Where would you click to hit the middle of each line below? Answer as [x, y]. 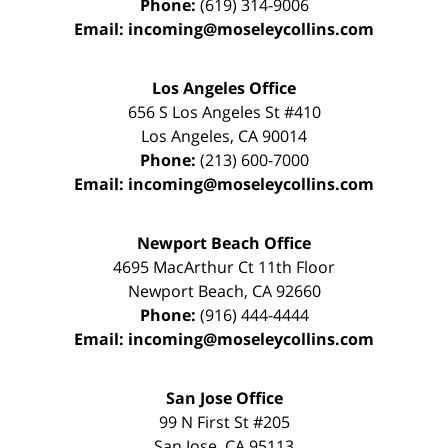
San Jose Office [224, 398]
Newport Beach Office [224, 243]
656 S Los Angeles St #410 [224, 112]
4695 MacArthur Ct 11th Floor [224, 267]
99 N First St [205, 422]
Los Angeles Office [224, 88]
